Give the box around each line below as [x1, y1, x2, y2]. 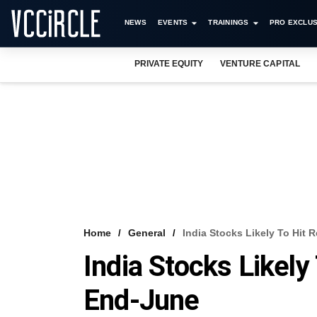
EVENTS [157, 18, 188, 26]
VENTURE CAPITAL [220, 59, 300, 69]
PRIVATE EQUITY [134, 59, 204, 69]
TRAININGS [208, 18, 249, 26]
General [128, 227, 166, 238]
